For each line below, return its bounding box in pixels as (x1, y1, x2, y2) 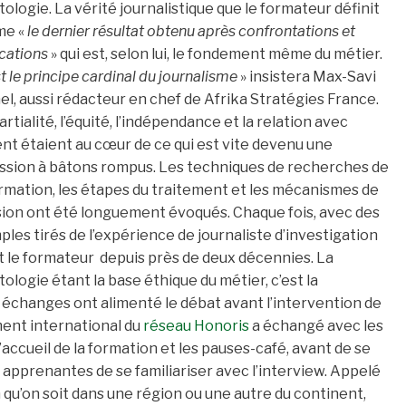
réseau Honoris (143, 317, 249, 335)
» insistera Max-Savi (237, 68, 376, 86)
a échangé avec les (249, 317, 383, 335)
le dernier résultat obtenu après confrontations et (27, 23, 355, 41)
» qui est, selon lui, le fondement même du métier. (48, 45, 382, 63)
